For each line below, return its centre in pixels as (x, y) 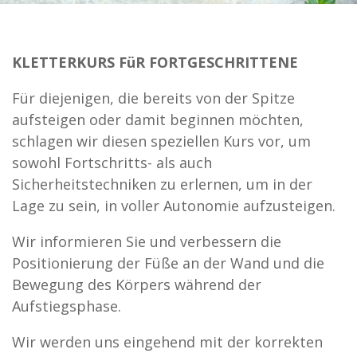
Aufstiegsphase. (67, 306)
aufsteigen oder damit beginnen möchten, (158, 120)
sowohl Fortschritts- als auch (112, 163)
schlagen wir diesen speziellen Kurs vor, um (161, 141)
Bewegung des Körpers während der (137, 285)
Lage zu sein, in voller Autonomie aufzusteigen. (174, 206)
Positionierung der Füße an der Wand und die (168, 263)
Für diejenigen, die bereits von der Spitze (153, 98)
